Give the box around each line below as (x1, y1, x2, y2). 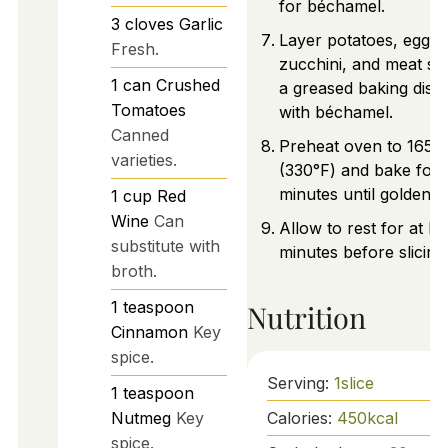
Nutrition (246, 297, 366, 336)
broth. (110, 261, 157, 282)
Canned (110, 125, 169, 146)
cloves (124, 14, 174, 35)
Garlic (178, 14, 223, 35)
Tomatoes (110, 100, 186, 121)
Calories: (266, 407, 337, 428)
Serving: (266, 372, 334, 393)
